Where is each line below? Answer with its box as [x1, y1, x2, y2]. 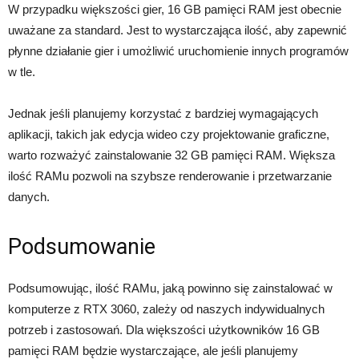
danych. [8, 189, 50, 204]
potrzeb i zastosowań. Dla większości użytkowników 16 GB [8, 322, 320, 337]
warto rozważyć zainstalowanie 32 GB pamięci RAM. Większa [8, 147, 335, 162]
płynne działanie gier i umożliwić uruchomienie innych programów [8, 43, 349, 58]
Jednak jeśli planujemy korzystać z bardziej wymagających [8, 106, 318, 120]
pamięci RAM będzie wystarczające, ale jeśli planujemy [8, 343, 298, 357]
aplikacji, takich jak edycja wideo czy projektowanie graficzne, [8, 127, 329, 141]
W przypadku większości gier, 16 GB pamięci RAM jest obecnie [8, 2, 341, 16]
